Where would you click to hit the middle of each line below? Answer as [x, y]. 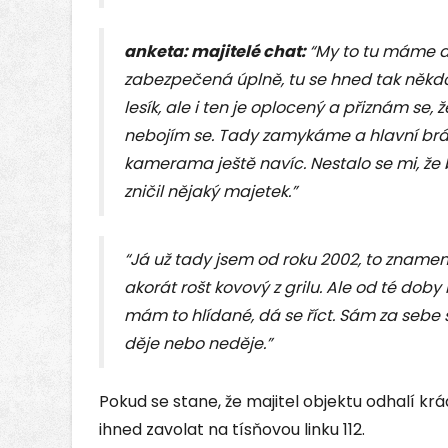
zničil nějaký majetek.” [210, 192]
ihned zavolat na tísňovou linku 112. [232, 430]
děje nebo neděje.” [198, 344]
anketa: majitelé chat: [216, 52]
